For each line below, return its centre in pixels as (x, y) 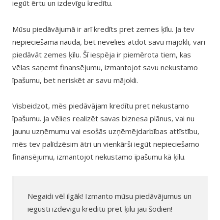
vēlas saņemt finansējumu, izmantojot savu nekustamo (105, 67)
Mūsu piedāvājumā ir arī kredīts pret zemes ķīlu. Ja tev (103, 29)
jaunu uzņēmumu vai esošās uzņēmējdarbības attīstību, (106, 131)
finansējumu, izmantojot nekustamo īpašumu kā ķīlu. (99, 156)
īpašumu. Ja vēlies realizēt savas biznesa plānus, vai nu (103, 118)
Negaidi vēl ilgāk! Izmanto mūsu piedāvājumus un (109, 196)
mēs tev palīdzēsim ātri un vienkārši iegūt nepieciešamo (106, 144)
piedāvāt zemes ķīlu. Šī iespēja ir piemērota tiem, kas (102, 54)
